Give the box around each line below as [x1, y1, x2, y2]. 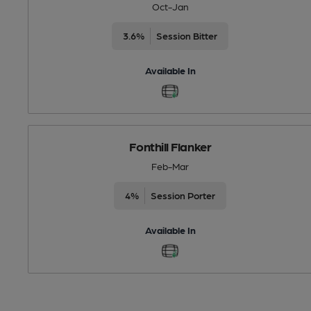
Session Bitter [156, 29, 218, 41]
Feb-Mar [151, 160, 190, 171]
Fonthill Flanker [129, 138, 212, 153]
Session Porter [151, 189, 216, 201]
